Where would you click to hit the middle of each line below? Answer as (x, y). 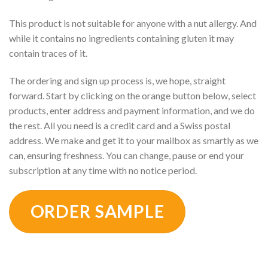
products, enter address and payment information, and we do (132, 110)
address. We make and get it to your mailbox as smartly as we (134, 140)
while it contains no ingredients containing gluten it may (121, 38)
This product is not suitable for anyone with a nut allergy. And (133, 23)
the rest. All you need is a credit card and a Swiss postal (120, 125)
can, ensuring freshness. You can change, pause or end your (127, 155)
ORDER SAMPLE (97, 211)
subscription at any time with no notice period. (103, 170)
